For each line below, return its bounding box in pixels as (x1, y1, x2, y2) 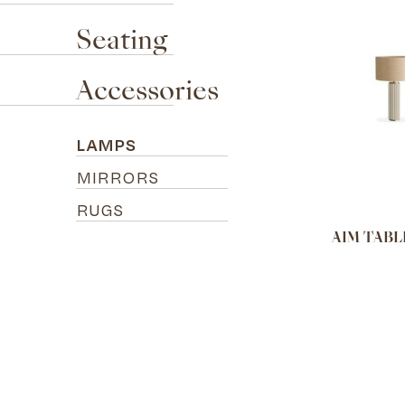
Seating (76, 30, 167, 55)
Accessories (76, 80, 219, 106)
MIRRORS (76, 166, 159, 189)
